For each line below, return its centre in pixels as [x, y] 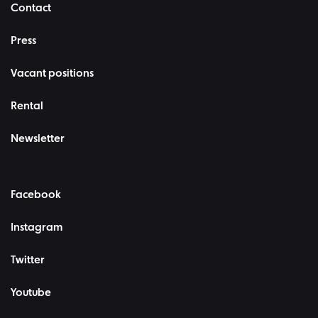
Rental [27, 107]
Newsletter [38, 139]
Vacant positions [52, 74]
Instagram [37, 228]
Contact [31, 9]
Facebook [36, 196]
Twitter [28, 261]
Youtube [31, 294]
